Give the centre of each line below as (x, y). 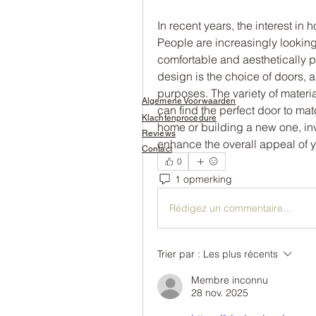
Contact (157, 149)
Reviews (159, 133)
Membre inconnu (230, 280)
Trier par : (179, 254)
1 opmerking (203, 179)
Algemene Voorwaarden (189, 101)
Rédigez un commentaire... (230, 208)
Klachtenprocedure (180, 118)
